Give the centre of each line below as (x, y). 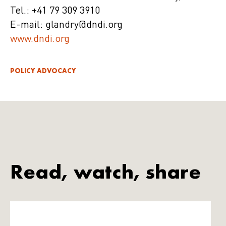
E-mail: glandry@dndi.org (66, 25)
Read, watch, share (105, 172)
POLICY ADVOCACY (43, 71)
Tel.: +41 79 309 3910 (55, 11)
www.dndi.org (40, 40)
